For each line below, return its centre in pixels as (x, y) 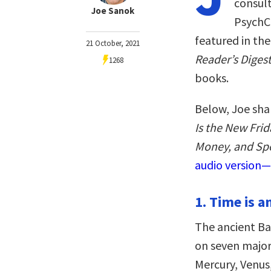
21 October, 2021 (113, 43)
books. (212, 78)
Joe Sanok (113, 11)
